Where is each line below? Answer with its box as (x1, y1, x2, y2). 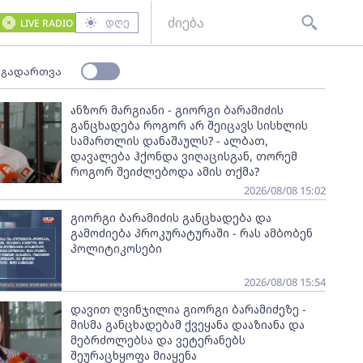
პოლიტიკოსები (70, 241, 162, 256)
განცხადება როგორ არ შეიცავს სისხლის (70, 117, 308, 133)
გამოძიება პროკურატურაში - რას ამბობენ (70, 225, 313, 241)
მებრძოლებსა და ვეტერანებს (70, 332, 246, 348)
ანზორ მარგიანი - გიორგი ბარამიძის (70, 102, 284, 117)
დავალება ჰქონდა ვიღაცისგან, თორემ (70, 148, 297, 164)
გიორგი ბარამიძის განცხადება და (70, 210, 271, 225)
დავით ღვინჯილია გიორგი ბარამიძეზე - (70, 301, 306, 317)
